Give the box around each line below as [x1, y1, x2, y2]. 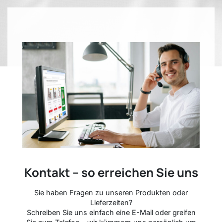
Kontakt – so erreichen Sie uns [24, 164, 198, 181]
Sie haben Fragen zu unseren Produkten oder [34, 188, 188, 197]
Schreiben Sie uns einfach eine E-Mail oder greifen [26, 208, 196, 217]
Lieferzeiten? [90, 198, 132, 207]
